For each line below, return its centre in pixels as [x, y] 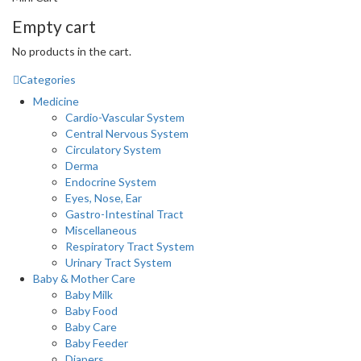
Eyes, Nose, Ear [104, 198]
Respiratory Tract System [130, 247]
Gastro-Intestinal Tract [124, 214]
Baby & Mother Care [84, 279]
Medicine [56, 102]
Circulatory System [113, 150]
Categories [48, 79]
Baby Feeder [97, 343]
